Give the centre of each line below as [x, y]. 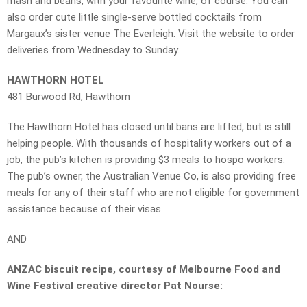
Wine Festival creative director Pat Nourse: [115, 286]
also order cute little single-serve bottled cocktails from [134, 17]
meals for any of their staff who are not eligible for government [153, 193]
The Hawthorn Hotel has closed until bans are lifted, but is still [149, 127]
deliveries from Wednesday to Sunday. [93, 50]
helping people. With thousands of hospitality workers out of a [149, 144]
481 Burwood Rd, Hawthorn [69, 97]
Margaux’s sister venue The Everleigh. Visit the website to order [151, 34]
